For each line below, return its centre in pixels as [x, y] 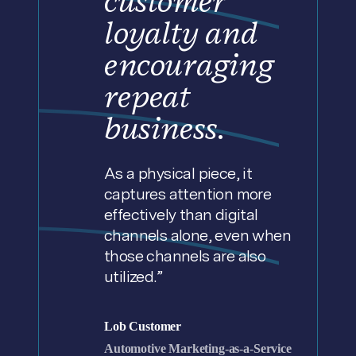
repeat [147, 96]
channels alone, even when [197, 235]
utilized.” [133, 277]
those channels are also [185, 256]
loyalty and [181, 33]
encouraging [188, 64]
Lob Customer [143, 326]
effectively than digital [181, 215]
